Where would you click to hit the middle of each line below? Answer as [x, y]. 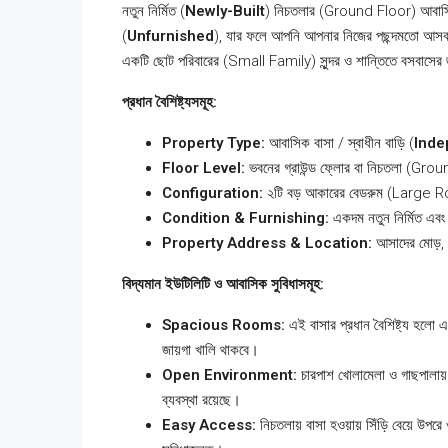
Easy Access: [209, 425]
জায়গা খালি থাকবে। [210, 350]
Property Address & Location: [267, 243]
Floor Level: [203, 168]
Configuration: [212, 193]
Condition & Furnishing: [245, 218]
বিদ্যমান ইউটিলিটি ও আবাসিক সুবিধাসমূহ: [223, 284]
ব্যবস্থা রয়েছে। [201, 400]
